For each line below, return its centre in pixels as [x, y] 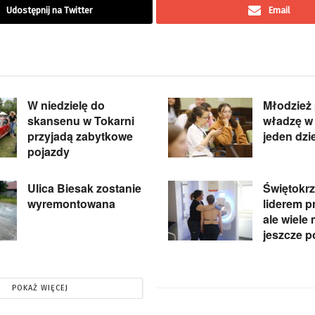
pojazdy [49, 151]
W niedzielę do [66, 105]
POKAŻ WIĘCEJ [40, 288]
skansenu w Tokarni [81, 120]
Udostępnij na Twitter [50, 10]
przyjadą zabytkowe [80, 136]
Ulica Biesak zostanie [84, 188]
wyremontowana [71, 203]
